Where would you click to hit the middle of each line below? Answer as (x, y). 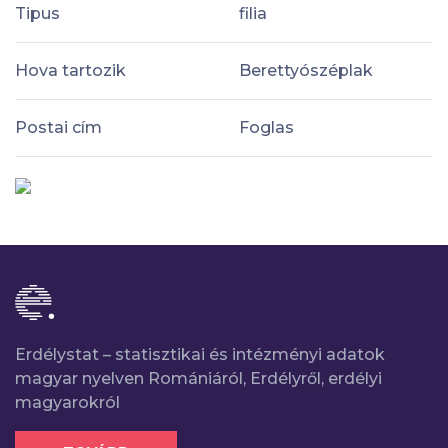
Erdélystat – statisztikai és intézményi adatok (200, 354)
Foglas (266, 127)
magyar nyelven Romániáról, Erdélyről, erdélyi (198, 378)
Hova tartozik (70, 70)
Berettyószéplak (306, 70)
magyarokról (67, 402)
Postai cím (58, 127)
